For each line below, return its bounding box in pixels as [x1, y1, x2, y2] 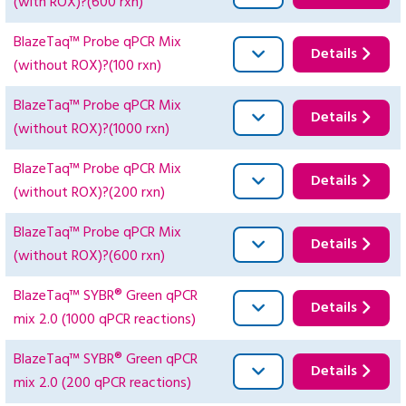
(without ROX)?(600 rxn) [14, 245, 165, 269]
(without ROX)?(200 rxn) [14, 181, 165, 206]
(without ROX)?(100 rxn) [14, 54, 161, 79]
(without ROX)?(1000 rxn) [14, 118, 169, 142]
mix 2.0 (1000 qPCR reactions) [14, 308, 196, 333]
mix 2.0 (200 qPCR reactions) [14, 372, 191, 396]
